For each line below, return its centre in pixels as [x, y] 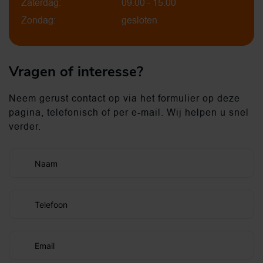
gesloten [139, 20]
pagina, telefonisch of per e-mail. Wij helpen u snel [129, 112]
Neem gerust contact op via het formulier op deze [124, 98]
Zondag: [38, 20]
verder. [25, 127]
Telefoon [51, 204]
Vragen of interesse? [76, 72]
